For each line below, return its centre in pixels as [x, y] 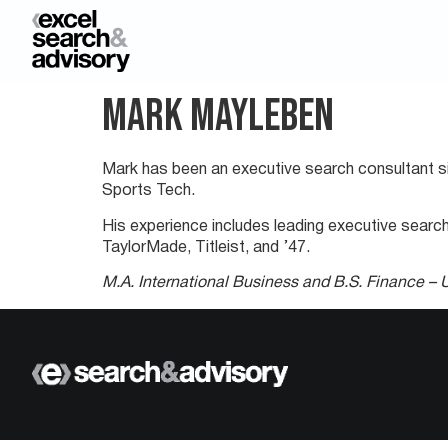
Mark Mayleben [218, 117]
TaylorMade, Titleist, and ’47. [206, 247]
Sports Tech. [148, 191]
